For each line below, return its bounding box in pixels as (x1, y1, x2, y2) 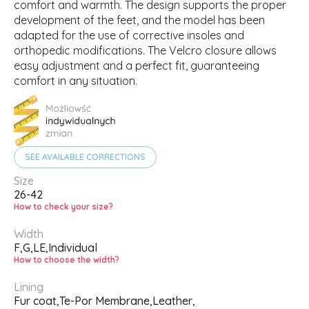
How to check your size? (14, 201, 113, 212)
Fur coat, (14, 293, 59, 308)
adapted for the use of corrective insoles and (14, 28, 244, 42)
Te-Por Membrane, (59, 293, 152, 308)
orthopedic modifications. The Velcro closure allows (14, 43, 277, 57)
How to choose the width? (14, 254, 119, 265)
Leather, (152, 293, 195, 308)
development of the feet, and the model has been (14, 12, 265, 27)
